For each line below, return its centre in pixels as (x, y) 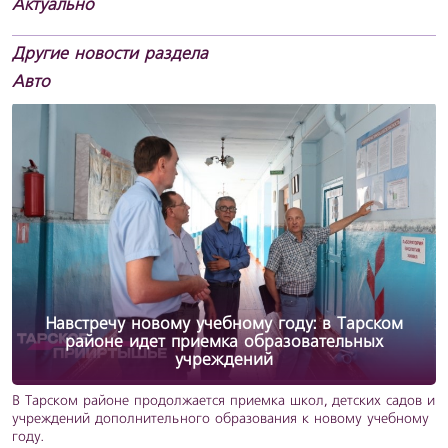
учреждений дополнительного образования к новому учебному (220, 419)
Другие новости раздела (110, 55)
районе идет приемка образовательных (224, 343)
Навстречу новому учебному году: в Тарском (224, 325)
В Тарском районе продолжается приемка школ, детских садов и (223, 401)
